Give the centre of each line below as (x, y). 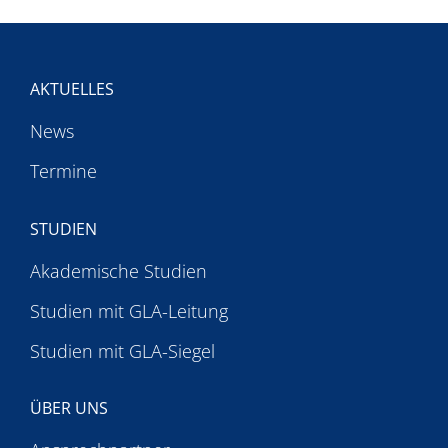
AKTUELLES (72, 88)
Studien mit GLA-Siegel (123, 350)
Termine (64, 170)
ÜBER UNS (69, 408)
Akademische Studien (119, 270)
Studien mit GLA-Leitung (129, 310)
